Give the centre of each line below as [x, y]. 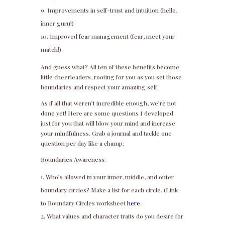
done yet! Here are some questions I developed [107, 113]
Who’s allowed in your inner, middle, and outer [109, 177]
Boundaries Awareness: [73, 159]
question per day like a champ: [82, 143]
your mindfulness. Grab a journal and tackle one [106, 133]
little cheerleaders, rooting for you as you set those [111, 77]
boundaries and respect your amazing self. [99, 87]
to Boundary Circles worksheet [84, 203]
